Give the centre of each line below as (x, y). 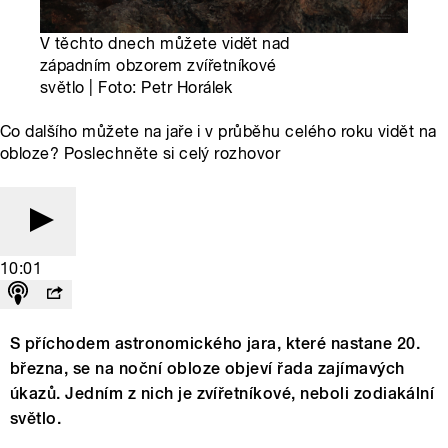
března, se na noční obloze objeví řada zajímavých (207, 369)
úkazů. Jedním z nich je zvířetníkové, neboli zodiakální (222, 394)
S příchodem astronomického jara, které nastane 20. (215, 344)
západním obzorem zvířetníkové (158, 66)
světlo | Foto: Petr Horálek (136, 88)
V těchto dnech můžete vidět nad (165, 44)
